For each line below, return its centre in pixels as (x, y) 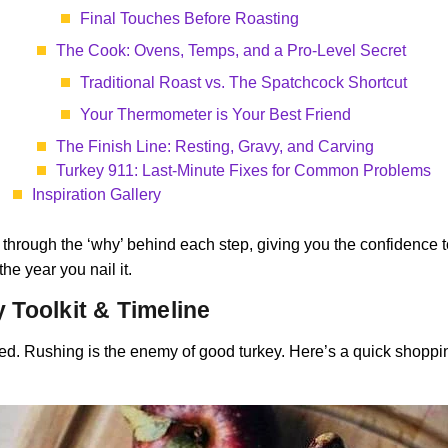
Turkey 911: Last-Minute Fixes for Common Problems (243, 170)
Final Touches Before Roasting (189, 18)
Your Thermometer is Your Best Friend (215, 114)
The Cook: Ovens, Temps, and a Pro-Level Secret (231, 50)
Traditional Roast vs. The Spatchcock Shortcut (243, 82)
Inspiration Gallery (96, 194)
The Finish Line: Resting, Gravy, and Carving (215, 146)
